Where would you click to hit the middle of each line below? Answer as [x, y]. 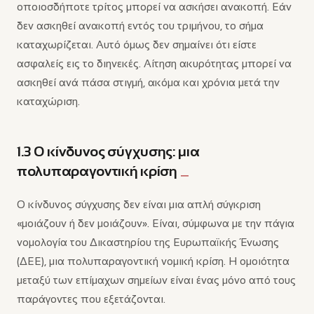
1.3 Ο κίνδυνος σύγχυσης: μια [108, 151]
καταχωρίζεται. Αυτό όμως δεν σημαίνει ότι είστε [137, 45]
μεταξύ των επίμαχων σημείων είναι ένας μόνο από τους [156, 280]
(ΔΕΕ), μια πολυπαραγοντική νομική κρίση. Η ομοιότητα [153, 261]
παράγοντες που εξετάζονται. [91, 299]
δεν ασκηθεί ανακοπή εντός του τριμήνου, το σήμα [140, 26]
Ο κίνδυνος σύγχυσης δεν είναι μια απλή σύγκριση [139, 204]
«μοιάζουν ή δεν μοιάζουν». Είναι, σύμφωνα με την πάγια [156, 223]
